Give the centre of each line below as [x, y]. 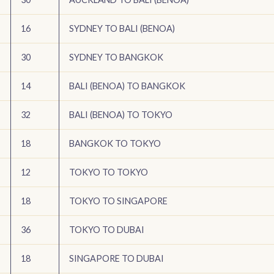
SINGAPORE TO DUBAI [117, 259]
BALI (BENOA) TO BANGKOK [127, 86]
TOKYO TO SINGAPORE [118, 201]
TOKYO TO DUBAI [107, 230]
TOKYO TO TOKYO [109, 172]
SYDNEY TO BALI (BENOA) [122, 29]
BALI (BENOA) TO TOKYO [121, 115]
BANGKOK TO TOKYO [115, 144]
